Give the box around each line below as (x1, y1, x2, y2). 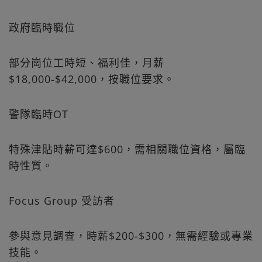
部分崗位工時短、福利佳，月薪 (9, 56, 164, 70)
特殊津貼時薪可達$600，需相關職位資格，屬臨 (9, 142, 246, 157)
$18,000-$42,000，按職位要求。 (9, 72, 175, 87)
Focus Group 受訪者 (9, 194, 132, 208)
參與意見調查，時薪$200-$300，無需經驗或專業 (9, 229, 253, 243)
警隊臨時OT (9, 107, 68, 122)
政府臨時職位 (9, 20, 100, 35)
